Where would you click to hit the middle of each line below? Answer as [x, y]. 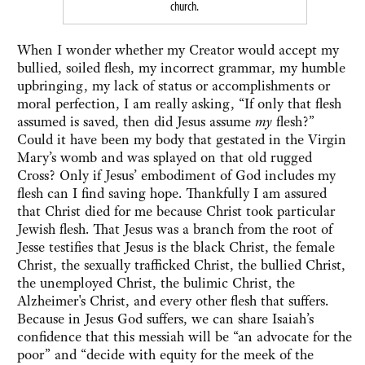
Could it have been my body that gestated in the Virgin [182, 140]
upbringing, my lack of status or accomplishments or [174, 86]
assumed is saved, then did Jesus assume [136, 122]
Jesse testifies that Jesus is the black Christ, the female [176, 247]
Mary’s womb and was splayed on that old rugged [165, 158]
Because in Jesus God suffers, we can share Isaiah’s [165, 319]
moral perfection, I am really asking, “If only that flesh [179, 104]
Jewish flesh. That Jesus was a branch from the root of [175, 229]
